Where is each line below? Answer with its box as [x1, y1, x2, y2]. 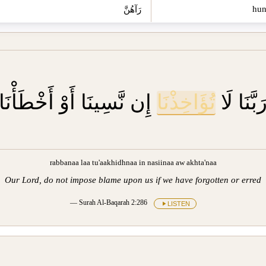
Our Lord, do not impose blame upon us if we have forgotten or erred [5, 175, 261, 185]
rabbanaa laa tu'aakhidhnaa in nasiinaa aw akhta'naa [49, 159, 217, 167]
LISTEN [167, 199, 190, 207]
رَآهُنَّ [123, 4, 141, 14]
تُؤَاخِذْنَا [157, 91, 216, 115]
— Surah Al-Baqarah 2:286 [69, 198, 149, 207]
